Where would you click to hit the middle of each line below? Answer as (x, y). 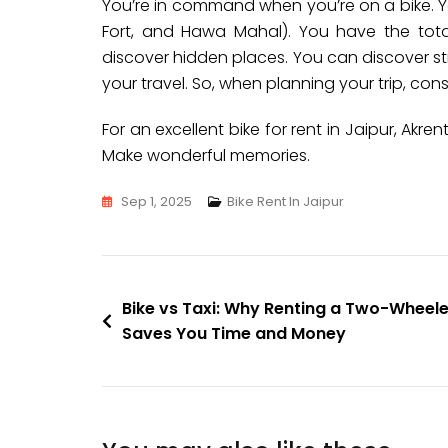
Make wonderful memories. (206, 155)
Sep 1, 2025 (156, 201)
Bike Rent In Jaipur (285, 201)
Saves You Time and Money (234, 333)
